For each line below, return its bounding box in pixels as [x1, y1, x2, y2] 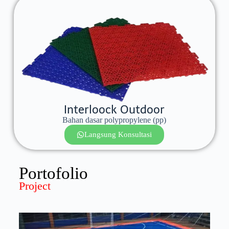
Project [18, 179, 51, 192]
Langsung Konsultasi [84, 130, 152, 139]
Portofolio [18, 164, 88, 182]
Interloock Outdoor [64, 102, 165, 117]
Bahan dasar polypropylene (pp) [62, 115, 167, 124]
